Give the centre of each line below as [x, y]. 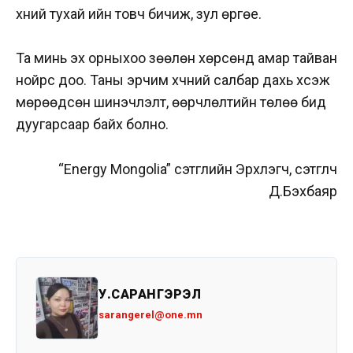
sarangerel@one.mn [150, 315]
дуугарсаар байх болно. [92, 124]
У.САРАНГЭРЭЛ [150, 295]
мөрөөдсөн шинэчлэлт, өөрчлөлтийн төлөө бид [171, 102]
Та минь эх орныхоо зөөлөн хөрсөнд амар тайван [176, 58]
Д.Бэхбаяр [303, 191]
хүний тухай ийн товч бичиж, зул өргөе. [139, 13]
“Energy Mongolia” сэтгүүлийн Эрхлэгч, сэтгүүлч [198, 169]
